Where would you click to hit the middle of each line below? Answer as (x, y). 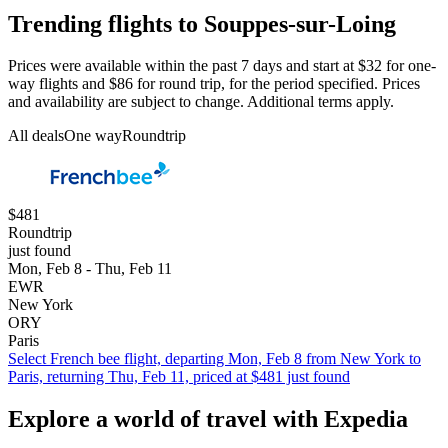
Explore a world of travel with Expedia (208, 419)
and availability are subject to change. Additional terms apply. (201, 102)
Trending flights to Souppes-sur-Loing (202, 23)
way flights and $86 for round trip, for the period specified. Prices (214, 84)
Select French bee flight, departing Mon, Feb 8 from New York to (214, 359)
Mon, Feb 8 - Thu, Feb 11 (90, 269)
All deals (36, 136)
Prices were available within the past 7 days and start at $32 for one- (222, 66)
